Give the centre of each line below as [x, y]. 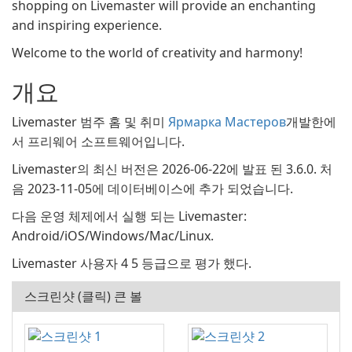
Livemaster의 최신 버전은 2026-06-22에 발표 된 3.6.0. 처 [172, 169]
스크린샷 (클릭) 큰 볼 [83, 296]
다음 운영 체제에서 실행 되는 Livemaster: [129, 216]
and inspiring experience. [87, 25]
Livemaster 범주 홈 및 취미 [90, 122]
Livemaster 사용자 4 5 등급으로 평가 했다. [132, 263]
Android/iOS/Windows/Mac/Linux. [113, 236]
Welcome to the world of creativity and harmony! [157, 53]
